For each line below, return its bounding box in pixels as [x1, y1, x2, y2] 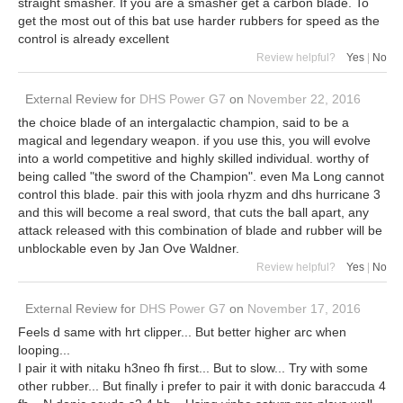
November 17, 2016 [247, 301, 361, 317]
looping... [18, 343, 70, 358]
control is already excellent [18, 31, 169, 46]
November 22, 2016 [247, 92, 361, 107]
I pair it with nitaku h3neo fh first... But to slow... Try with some [18, 361, 368, 376]
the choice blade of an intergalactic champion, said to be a [18, 115, 349, 130]
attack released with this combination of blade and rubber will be [18, 223, 382, 238]
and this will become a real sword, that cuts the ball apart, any [18, 205, 369, 220]
